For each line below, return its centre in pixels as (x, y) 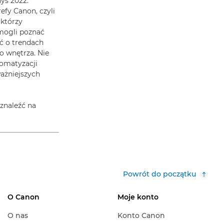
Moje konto (138, 197)
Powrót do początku (159, 174)
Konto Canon (141, 215)
